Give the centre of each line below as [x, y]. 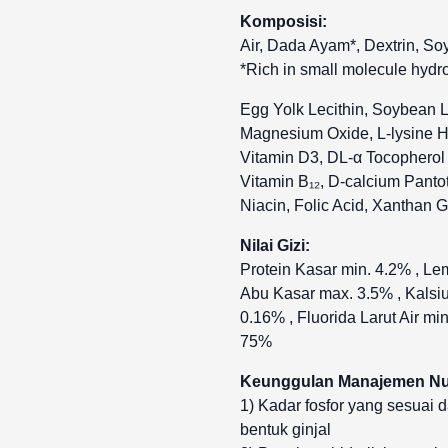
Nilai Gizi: [275, 245]
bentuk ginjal [285, 429]
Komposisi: [283, 21]
